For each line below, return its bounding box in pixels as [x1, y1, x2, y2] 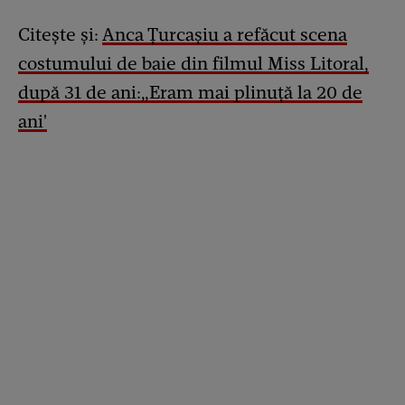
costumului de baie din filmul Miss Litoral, [18, 52, 369, 75]
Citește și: [18, 24, 102, 46]
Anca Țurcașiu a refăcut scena [102, 24, 347, 46]
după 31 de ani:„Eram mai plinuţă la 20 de [18, 81, 363, 104]
